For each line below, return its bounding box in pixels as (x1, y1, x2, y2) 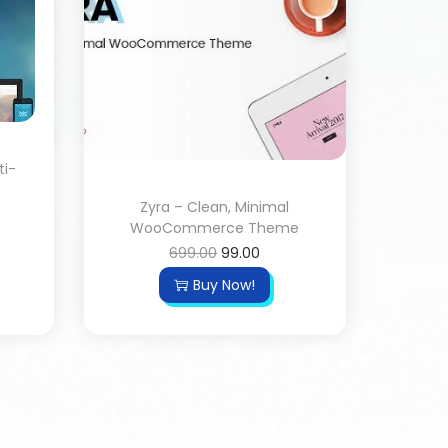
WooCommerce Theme (130, 217, 300, 238)
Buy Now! (193, 274, 256, 295)
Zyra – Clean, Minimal (140, 196, 290, 217)
